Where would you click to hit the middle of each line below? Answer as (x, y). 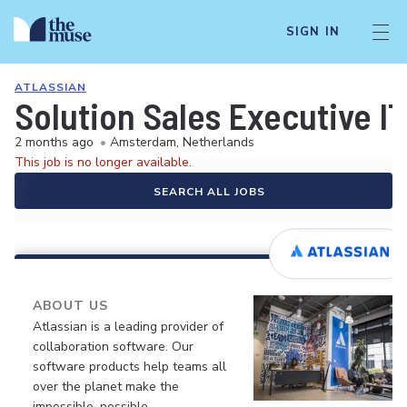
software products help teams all (129, 367)
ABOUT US (70, 306)
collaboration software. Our (113, 347)
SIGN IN (313, 32)
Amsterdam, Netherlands (182, 142)
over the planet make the (106, 387)
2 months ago (54, 142)
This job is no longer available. (103, 162)
